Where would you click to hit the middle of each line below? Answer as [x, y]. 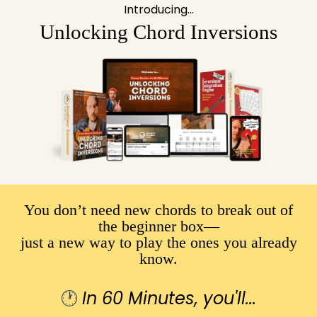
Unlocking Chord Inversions [158, 31]
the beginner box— [158, 226]
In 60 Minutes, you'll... [169, 299]
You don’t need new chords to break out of [158, 210]
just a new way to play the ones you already [158, 243]
